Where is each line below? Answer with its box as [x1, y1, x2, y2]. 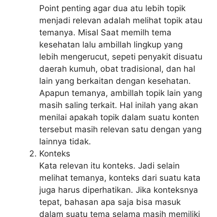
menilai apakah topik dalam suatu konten [39, 112, 199, 122]
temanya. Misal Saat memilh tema [39, 28, 171, 37]
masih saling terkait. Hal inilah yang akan [39, 100, 198, 110]
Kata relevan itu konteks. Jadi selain [39, 161, 180, 170]
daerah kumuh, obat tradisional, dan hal [39, 64, 195, 74]
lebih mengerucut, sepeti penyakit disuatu [39, 52, 202, 62]
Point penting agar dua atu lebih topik [39, 3, 186, 13]
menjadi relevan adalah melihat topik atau [39, 15, 202, 25]
